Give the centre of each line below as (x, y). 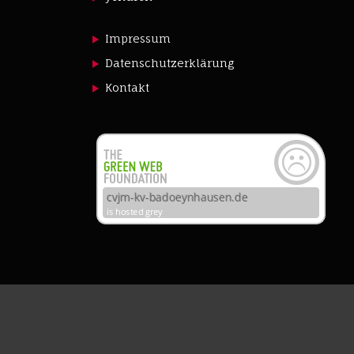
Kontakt (128, 87)
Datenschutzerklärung (170, 63)
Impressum (138, 38)
